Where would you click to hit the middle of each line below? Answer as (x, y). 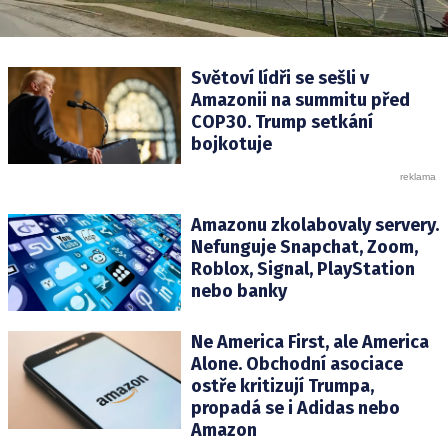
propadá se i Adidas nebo (295, 408)
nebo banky (238, 291)
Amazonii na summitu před (300, 100)
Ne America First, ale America (309, 342)
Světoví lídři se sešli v (279, 78)
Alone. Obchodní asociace (296, 364)
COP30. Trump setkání (281, 122)
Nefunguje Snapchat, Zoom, (304, 247)
